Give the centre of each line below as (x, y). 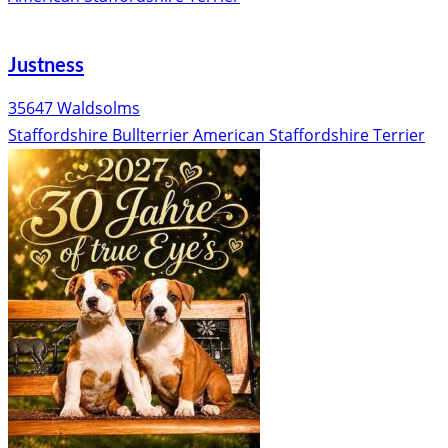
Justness (46, 66)
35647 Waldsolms (74, 108)
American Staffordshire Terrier (309, 135)
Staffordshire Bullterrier (98, 135)
